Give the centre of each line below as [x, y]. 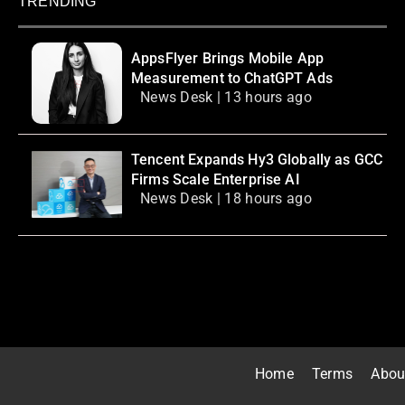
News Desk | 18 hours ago [226, 199]
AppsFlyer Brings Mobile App [228, 59]
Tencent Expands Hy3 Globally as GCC [257, 160]
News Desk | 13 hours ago [226, 98]
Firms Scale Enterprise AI [216, 180]
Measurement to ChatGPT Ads [232, 79]
